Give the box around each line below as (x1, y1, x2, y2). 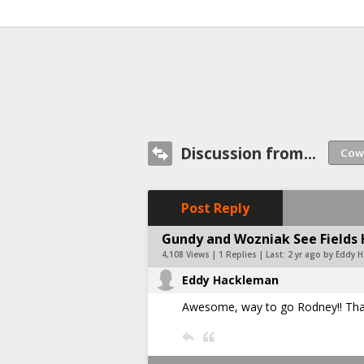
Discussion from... (180, 142, 316, 164)
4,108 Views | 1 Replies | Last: (162, 248, 288, 260)
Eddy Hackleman (182, 271, 279, 288)
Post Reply (181, 198, 249, 217)
